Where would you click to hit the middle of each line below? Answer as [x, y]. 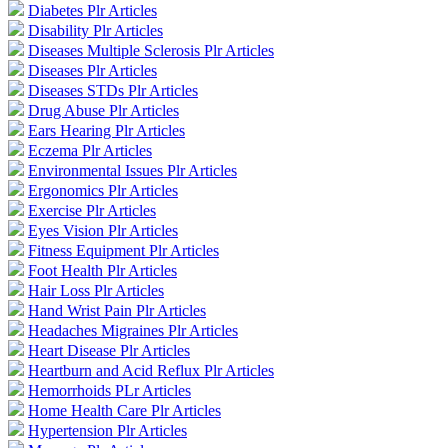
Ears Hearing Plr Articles [106, 131]
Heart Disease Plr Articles [109, 351]
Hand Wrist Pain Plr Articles [117, 311]
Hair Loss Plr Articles [96, 291]
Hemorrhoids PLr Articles [109, 391]
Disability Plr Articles [95, 31]
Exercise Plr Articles [92, 211]
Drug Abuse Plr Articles [103, 111]
